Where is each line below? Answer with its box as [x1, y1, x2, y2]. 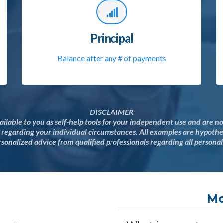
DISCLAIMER [89, 107, 134, 116]
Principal [90, 30, 133, 45]
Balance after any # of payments [57, 53, 166, 63]
